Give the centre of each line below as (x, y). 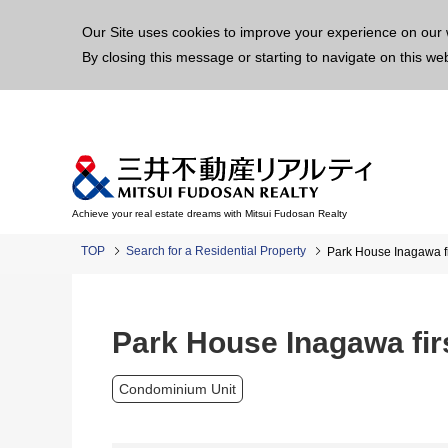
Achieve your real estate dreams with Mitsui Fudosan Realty (209, 213)
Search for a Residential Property (216, 251)
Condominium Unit (177, 389)
